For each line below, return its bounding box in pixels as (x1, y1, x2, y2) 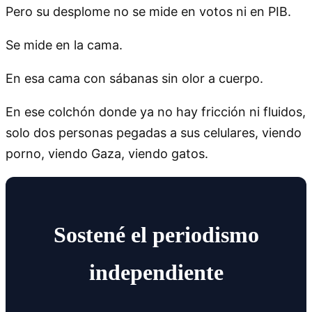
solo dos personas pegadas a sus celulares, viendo (6, 125, 302, 140)
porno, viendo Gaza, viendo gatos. (6, 146, 208, 161)
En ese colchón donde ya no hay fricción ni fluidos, (6, 104, 306, 119)
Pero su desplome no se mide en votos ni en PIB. (6, 3, 291, 19)
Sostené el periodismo (53, 222, 259, 248)
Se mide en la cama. (6, 37, 123, 52)
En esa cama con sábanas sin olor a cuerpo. (6, 70, 263, 86)
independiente (88, 260, 224, 286)
